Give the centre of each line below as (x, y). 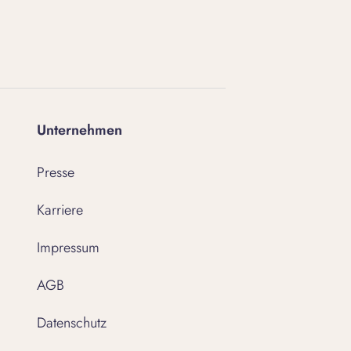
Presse (56, 172)
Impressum (68, 248)
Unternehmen (80, 130)
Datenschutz (72, 323)
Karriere (60, 210)
